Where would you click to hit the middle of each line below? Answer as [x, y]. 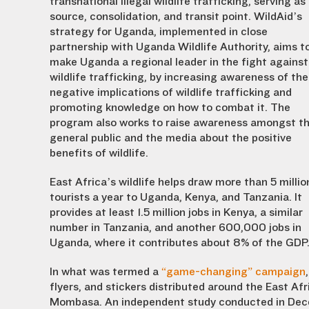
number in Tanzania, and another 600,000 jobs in [176, 228]
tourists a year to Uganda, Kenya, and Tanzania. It [176, 197]
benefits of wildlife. [99, 153]
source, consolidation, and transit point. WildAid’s [176, 17]
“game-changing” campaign [233, 272]
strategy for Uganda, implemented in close [159, 32]
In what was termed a [106, 272]
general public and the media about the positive [171, 138]
